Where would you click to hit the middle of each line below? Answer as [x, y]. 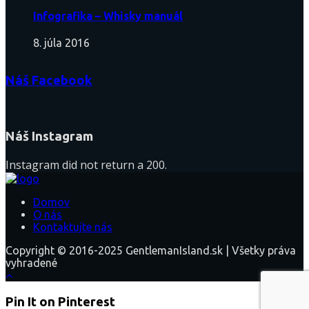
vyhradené [31, 262]
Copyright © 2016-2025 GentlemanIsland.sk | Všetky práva [151, 250]
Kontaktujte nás [73, 227]
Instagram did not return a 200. [86, 165]
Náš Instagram [49, 137]
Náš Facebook [49, 80]
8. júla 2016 [61, 43]
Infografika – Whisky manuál [108, 16]
